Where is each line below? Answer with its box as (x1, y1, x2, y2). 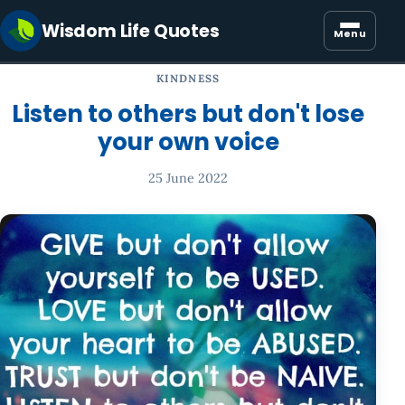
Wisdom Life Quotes (42, 18, 220, 43)
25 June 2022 (148, 170, 228, 187)
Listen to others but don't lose (12, 98, 364, 131)
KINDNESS (155, 71, 221, 85)
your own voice (97, 126, 279, 159)
